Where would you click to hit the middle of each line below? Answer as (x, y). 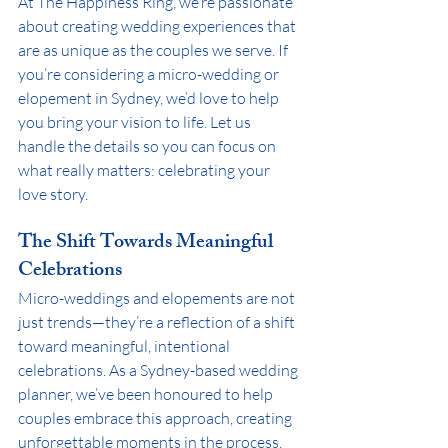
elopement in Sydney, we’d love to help (150, 97)
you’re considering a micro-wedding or (150, 73)
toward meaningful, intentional (125, 345)
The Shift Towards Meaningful (147, 243)
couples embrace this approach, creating (156, 417)
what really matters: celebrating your (145, 169)
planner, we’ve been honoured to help (147, 393)
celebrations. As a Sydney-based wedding (159, 369)
